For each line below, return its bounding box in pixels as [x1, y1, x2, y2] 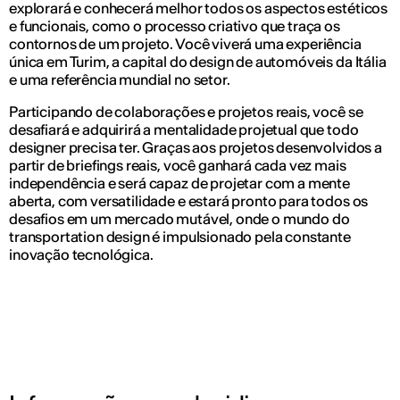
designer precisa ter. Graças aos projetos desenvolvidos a [9, 138, 382, 156]
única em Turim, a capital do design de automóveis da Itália [9, 53, 387, 71]
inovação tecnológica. [9, 246, 154, 263]
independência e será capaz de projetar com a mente [9, 174, 350, 192]
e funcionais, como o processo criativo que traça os [9, 17, 340, 35]
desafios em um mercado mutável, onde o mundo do [9, 210, 350, 228]
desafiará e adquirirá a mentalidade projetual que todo [9, 121, 359, 138]
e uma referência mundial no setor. [9, 71, 230, 88]
